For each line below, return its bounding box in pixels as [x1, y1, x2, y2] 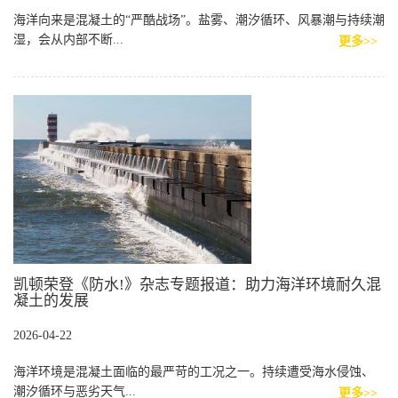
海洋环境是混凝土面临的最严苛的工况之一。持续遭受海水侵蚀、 [13, 365, 374, 378]
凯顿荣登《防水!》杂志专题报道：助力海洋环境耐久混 [13, 276, 381, 293]
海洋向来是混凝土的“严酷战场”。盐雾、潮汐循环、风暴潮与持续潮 [13, 13, 385, 27]
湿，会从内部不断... [13, 33, 123, 46]
